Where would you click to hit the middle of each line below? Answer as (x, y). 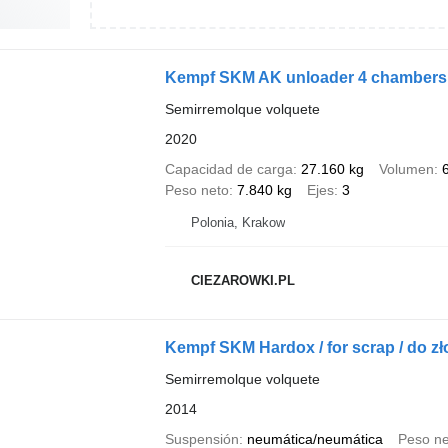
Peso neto (196, 190)
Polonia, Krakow (237, 222)
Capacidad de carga (228, 169)
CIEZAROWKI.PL (242, 280)
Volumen (406, 169)
